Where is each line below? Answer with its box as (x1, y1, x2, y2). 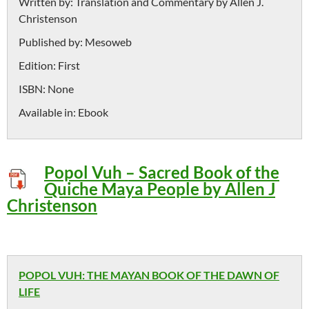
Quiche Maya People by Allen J (44, 179, 275, 199)
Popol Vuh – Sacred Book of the (44, 162, 279, 182)
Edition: (19, 59, 58, 72)
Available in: (19, 106, 78, 119)
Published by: (19, 35, 85, 48)
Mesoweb (85, 35, 132, 48)
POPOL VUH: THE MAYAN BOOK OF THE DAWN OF (19, 268, 279, 281)
